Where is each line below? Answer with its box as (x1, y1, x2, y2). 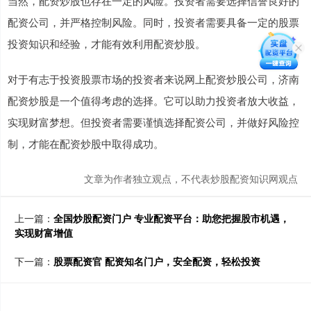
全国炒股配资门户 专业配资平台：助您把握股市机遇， (53, 211, 289, 226)
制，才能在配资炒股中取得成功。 (8, 136, 164, 151)
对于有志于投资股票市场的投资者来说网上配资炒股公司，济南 (8, 72, 299, 87)
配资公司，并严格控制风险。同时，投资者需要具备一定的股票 (8, 15, 299, 30)
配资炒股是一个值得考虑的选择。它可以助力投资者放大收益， (8, 93, 299, 108)
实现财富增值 (15, 226, 73, 240)
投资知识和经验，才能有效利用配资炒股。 (8, 36, 205, 51)
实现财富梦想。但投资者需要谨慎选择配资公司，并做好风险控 (8, 115, 299, 130)
